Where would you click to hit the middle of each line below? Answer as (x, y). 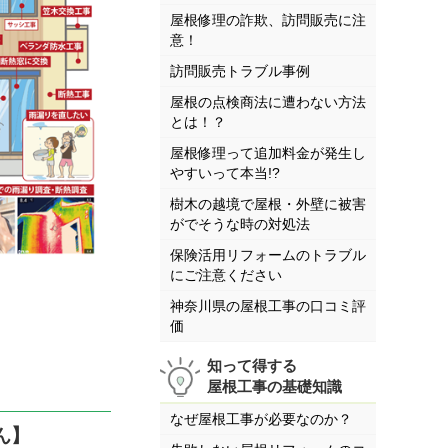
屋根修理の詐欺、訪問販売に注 (268, 20)
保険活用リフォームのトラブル (268, 255)
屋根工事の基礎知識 (274, 386)
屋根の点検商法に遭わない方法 (268, 102)
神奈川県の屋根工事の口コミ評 (268, 306)
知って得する (252, 365)
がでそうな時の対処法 (240, 224)
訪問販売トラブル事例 (240, 71)
